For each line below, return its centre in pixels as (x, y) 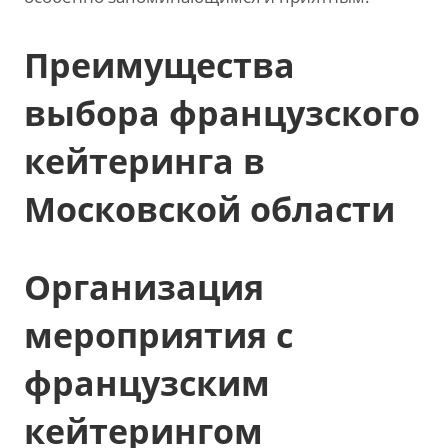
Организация (144, 287)
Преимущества (159, 65)
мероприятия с (158, 335)
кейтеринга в (144, 161)
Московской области (209, 209)
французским (147, 383)
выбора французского (222, 113)
